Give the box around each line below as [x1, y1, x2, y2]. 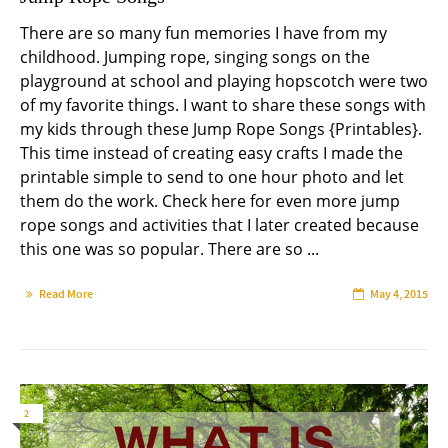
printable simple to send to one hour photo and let [20, 165, 404, 188]
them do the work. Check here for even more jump [20, 189, 400, 212]
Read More [39, 285, 93, 302]
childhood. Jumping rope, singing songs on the [20, 45, 370, 68]
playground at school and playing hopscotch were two [20, 69, 428, 92]
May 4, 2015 [370, 285, 428, 302]
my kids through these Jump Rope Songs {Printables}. [20, 117, 422, 140]
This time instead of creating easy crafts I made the [20, 141, 403, 164]
